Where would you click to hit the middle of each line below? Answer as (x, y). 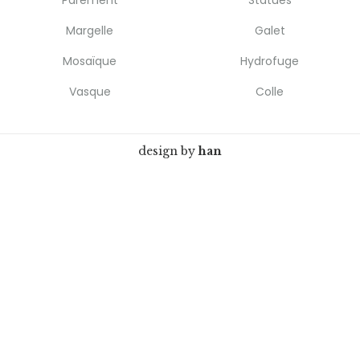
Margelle (90, 31)
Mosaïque (90, 61)
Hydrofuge (270, 61)
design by (168, 151)
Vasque (90, 92)
